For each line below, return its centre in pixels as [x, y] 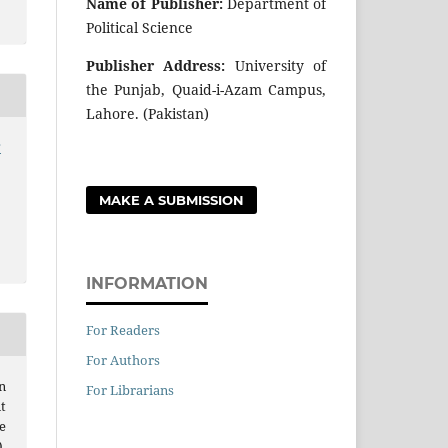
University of [276, 65]
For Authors [123, 359]
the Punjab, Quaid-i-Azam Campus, [206, 89]
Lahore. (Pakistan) [147, 113]
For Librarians [130, 389]
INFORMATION [147, 283]
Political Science [139, 27]
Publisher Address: [156, 65]
